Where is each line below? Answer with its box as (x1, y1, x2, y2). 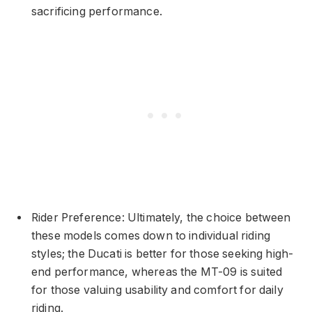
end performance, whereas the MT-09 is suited (31, 265, 283, 279)
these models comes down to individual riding (31, 228, 271, 242)
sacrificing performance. (31, 4, 162, 18)
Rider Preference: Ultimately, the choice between (31, 210, 291, 224)
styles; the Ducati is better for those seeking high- (31, 247, 294, 260)
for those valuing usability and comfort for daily (31, 283, 283, 297)
